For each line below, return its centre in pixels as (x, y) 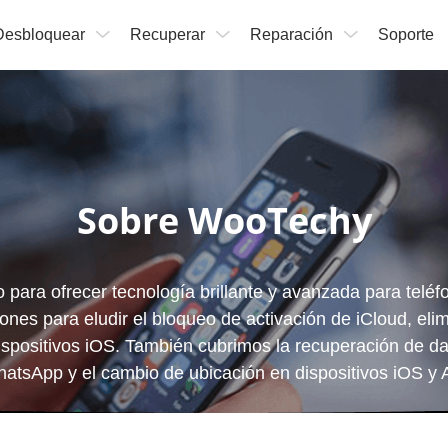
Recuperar (167, 34)
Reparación (291, 34)
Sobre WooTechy (224, 220)
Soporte (405, 34)
